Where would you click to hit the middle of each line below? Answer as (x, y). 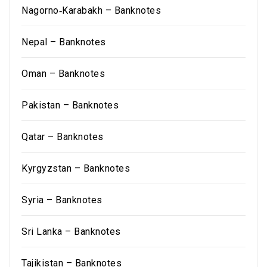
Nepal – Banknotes (64, 42)
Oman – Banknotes (63, 74)
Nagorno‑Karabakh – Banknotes (91, 10)
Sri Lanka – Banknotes (71, 232)
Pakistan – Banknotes (70, 105)
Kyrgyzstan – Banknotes (76, 168)
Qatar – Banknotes (63, 137)
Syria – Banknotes (62, 200)
